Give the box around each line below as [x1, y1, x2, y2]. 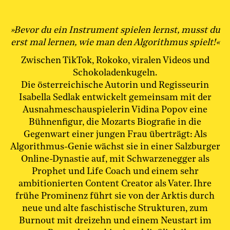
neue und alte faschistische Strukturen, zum [22, 203, 208, 213]
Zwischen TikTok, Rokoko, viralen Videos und [21, 55, 209, 65]
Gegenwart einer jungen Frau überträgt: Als [23, 129, 207, 139]
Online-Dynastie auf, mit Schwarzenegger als [21, 154, 209, 164]
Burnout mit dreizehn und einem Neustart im [18, 216, 212, 225]
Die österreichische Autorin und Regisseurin [21, 80, 209, 90]
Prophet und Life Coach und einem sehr [31, 166, 199, 176]
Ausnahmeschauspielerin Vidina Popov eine [23, 105, 207, 114]
